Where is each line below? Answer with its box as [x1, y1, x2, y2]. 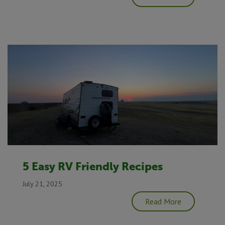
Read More [145, 196, 181, 206]
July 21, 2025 [23, 179, 62, 188]
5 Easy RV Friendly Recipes [23, 160, 163, 173]
